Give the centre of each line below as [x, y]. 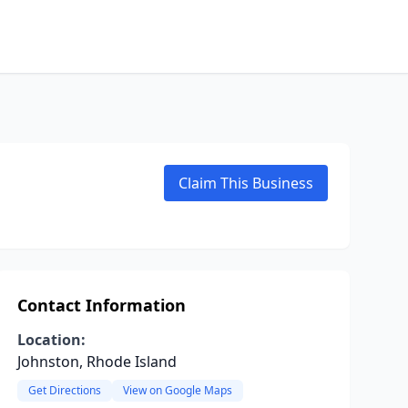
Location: [51, 340]
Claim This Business [246, 183]
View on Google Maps [177, 390]
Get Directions [64, 390]
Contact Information [101, 305]
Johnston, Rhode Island [97, 362]
